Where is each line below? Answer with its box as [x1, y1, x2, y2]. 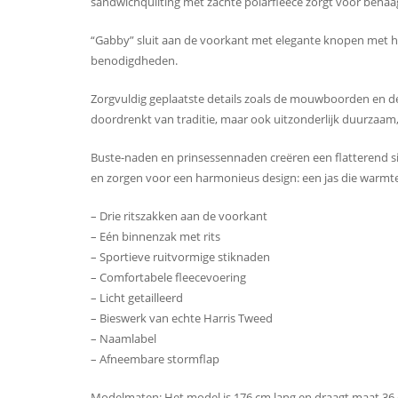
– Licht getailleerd [91, 290, 183, 306]
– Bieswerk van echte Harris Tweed [91, 310, 273, 327]
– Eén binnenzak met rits [91, 228, 220, 245]
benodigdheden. [91, 52, 178, 69]
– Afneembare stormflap [91, 351, 219, 368]
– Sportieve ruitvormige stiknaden [91, 249, 270, 266]
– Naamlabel [91, 330, 156, 347]
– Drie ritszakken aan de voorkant [91, 208, 267, 225]
